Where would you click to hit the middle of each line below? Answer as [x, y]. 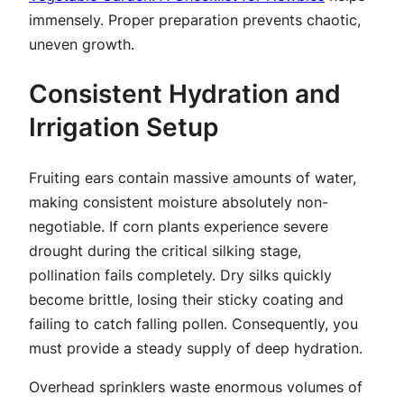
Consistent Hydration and [185, 94]
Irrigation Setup [124, 128]
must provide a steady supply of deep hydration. [196, 348]
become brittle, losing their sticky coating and [186, 299]
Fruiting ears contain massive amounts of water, [193, 177]
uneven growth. [82, 45]
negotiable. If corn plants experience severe [179, 226]
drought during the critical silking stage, [165, 250]
